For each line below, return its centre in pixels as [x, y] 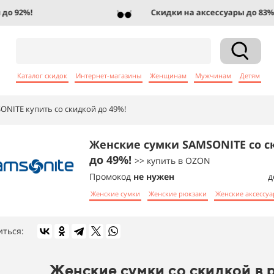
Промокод [111, 176]
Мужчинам [213, 75]
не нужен [154, 176]
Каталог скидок [42, 75]
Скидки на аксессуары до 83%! [199, 12]
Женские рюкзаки [178, 193]
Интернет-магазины [109, 75]
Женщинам [168, 75]
